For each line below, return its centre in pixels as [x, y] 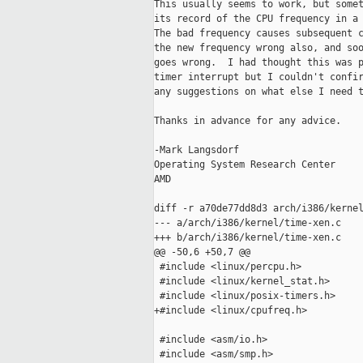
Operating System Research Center [245, 165]
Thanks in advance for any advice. [248, 121]
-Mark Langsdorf [196, 150]
